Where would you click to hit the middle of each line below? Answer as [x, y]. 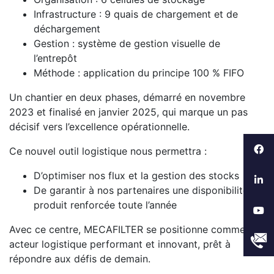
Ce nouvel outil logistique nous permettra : [108, 151]
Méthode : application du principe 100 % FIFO [139, 73]
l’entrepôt [55, 58]
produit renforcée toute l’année [105, 205]
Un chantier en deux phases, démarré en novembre [127, 98]
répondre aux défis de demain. [80, 259]
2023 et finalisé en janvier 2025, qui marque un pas [128, 112]
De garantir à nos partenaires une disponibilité [141, 191]
